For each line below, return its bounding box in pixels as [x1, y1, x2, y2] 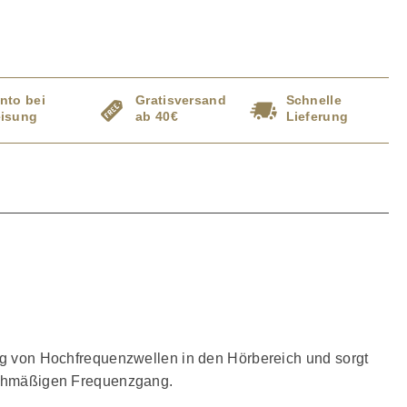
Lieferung [285, 109, 349, 124]
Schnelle [285, 93, 342, 108]
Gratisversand [135, 93, 226, 108]
